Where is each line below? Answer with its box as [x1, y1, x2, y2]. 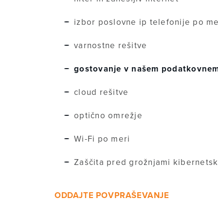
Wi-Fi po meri [74, 133, 130, 144]
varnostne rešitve [74, 40, 147, 51]
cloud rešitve [74, 87, 129, 97]
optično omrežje [74, 110, 143, 121]
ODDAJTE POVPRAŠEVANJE [54, 190, 169, 200]
